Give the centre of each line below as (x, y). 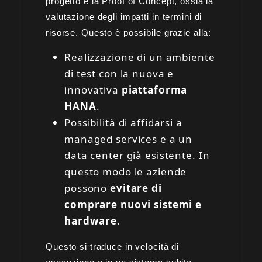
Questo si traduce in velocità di (113, 246)
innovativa (93, 89)
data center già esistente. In (137, 155)
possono (87, 188)
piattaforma (154, 89)
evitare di (136, 188)
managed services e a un (129, 139)
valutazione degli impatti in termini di (124, 16)
